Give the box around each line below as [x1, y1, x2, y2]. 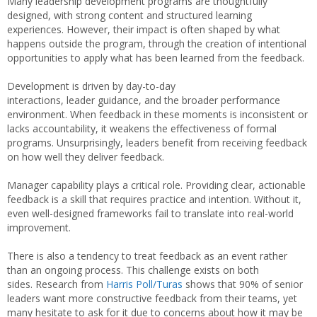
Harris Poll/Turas [106, 277, 183, 291]
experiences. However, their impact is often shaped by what [7, 23, 280, 36]
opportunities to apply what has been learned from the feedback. [7, 51, 307, 64]
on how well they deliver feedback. [7, 150, 167, 163]
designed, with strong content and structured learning [7, 8, 252, 22]
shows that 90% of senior [183, 277, 303, 291]
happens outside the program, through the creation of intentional [7, 37, 306, 50]
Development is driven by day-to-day [7, 79, 175, 93]
